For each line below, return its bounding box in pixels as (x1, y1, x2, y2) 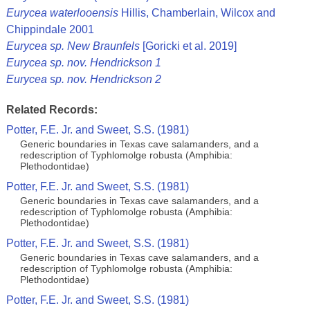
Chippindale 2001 (6, 24, 94, 35)
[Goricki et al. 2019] (139, 40, 237, 52)
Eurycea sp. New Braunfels (6, 40, 140, 52)
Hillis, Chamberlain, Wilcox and (118, 7, 275, 19)
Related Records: (6, 104, 98, 116)
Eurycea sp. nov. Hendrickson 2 (6, 73, 161, 85)
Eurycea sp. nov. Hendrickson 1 (6, 57, 161, 69)
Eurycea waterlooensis (6, 7, 118, 19)
